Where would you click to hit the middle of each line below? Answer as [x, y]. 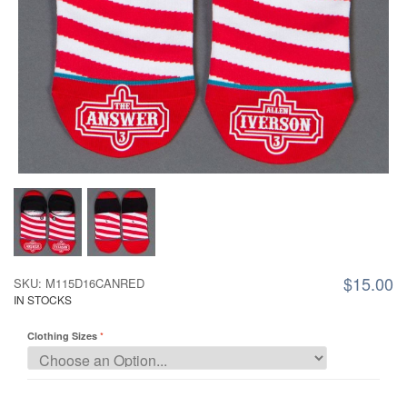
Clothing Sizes [62, 336]
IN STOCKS [43, 299]
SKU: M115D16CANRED [79, 283]
